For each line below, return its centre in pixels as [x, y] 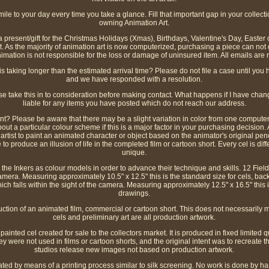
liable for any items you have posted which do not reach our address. [134, 104]
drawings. [134, 194]
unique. [134, 153]
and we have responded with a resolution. [134, 80]
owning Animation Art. [134, 23]
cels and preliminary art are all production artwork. [134, 218]
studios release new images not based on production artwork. [134, 250]
